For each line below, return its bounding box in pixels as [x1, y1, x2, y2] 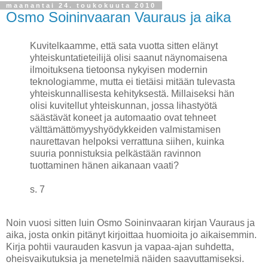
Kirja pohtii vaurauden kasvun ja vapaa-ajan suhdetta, [6, 241, 234, 252]
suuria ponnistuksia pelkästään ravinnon [30, 148, 201, 159]
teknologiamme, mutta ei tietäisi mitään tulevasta [30, 76, 235, 87]
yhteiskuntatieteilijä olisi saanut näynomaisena [30, 52, 227, 63]
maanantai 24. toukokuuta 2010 [6, 2, 156, 10]
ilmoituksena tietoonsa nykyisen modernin [30, 64, 208, 75]
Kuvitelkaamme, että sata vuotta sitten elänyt [30, 40, 218, 51]
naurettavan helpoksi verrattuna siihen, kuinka [30, 136, 224, 147]
